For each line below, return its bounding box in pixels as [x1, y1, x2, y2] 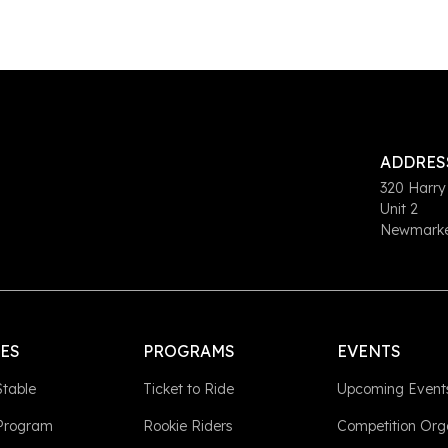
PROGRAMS [143, 341, 236, 361]
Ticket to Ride [143, 380, 235, 398]
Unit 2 [380, 200, 426, 218]
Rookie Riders [143, 417, 234, 435]
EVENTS [336, 341, 401, 361]
